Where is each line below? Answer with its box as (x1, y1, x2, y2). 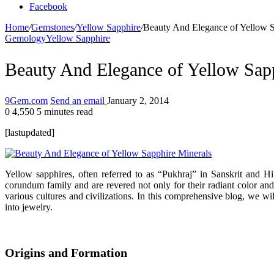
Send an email (50, 95, 105, 106)
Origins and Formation (5, 245, 127, 259)
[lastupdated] (5, 127, 54, 138)
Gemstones (31, 22, 74, 32)
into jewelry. (5, 201, 53, 212)
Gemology (5, 33, 46, 43)
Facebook (29, 1, 67, 12)
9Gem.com (5, 95, 48, 106)
